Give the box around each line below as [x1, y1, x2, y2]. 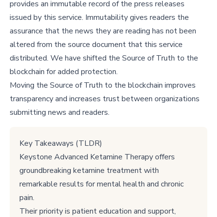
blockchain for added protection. [10, 66, 118, 77]
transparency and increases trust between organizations [10, 93, 200, 104]
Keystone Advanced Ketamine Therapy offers [19, 152, 175, 162]
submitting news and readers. [10, 107, 109, 118]
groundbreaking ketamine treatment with [19, 165, 159, 176]
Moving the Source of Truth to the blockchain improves [10, 80, 196, 91]
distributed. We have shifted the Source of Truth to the [10, 53, 198, 63]
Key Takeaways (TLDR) [19, 138, 102, 149]
